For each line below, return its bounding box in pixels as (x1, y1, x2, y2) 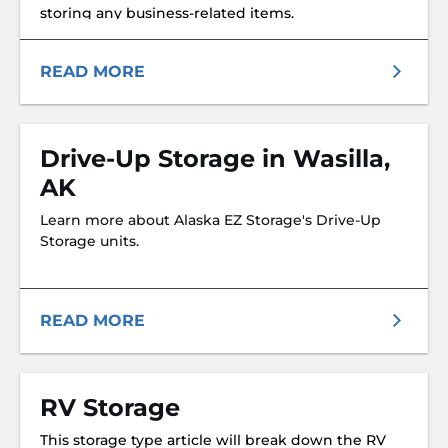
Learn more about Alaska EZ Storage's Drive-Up (40, 211, 381, 229)
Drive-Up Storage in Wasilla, (40, 144, 390, 173)
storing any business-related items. (40, 4, 294, 22)
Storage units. (40, 232, 139, 250)
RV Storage (40, 393, 180, 422)
